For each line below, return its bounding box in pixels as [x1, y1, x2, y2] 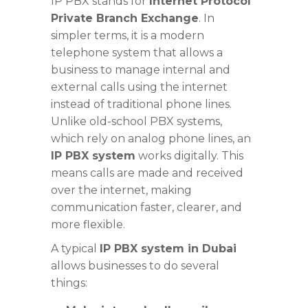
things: [51, 276, 87, 289]
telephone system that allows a [51, 45, 223, 59]
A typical [51, 241, 100, 255]
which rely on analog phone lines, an [51, 131, 251, 145]
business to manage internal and [51, 63, 230, 76]
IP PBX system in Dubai [100, 241, 236, 255]
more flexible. [51, 217, 125, 231]
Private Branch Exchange [51, 11, 199, 25]
